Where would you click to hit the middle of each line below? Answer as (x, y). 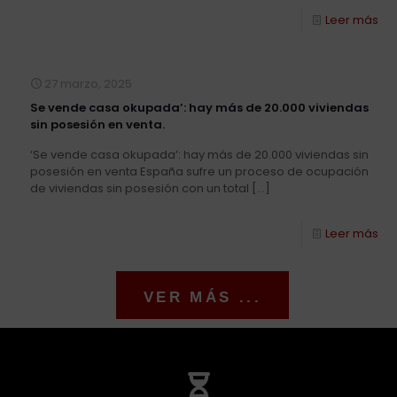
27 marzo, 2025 (89, 83)
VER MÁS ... (202, 297)
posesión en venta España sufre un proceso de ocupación (200, 171)
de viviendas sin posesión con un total (140, 188)
